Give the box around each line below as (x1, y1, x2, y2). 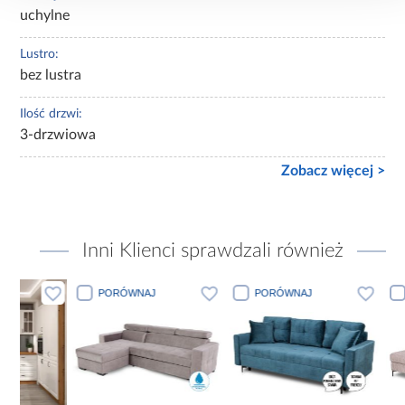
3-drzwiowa (20, 127, 97, 142)
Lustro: (20, 47, 60, 61)
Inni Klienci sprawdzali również (81, 240, 344, 260)
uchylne (20, 7, 71, 23)
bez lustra (20, 67, 82, 82)
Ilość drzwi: (20, 107, 83, 120)
